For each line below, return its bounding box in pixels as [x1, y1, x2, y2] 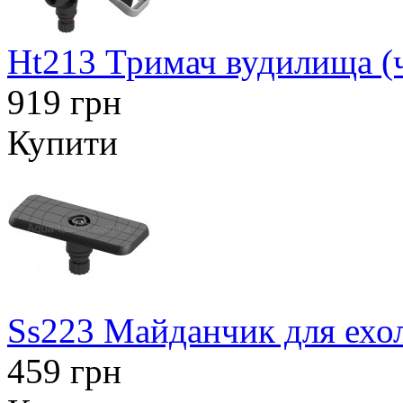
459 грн [7, 352, 121, 390]
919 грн [7, 83, 121, 121]
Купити [7, 123, 118, 162]
